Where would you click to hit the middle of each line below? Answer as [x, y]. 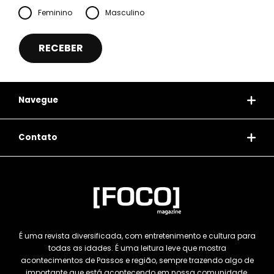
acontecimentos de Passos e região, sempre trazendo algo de [137, 261]
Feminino [55, 13]
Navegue [38, 100]
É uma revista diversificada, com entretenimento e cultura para [137, 236]
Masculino [125, 13]
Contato [38, 138]
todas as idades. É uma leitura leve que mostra [137, 248]
